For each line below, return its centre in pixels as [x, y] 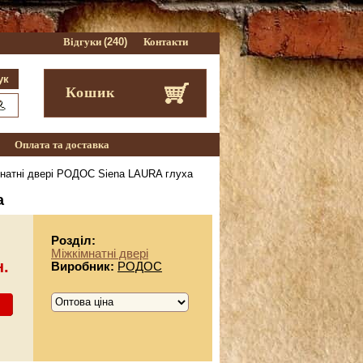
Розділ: [73, 240]
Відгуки [83, 42]
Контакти [165, 42]
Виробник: [84, 266]
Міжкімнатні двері [100, 253]
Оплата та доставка [62, 145]
